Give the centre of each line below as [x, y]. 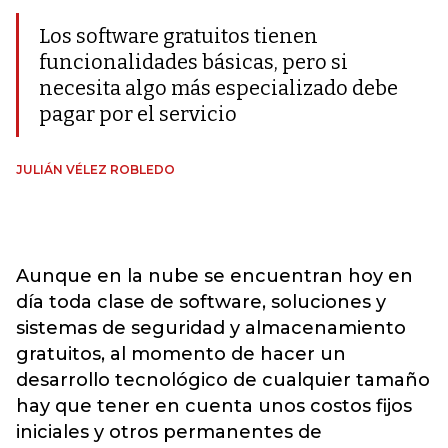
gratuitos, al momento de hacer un [181, 354]
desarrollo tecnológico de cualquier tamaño [223, 380]
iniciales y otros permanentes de [169, 432]
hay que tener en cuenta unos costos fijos [214, 406]
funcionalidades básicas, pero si [193, 62]
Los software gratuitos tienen [178, 36]
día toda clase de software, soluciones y [201, 302]
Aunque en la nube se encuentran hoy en [214, 276]
